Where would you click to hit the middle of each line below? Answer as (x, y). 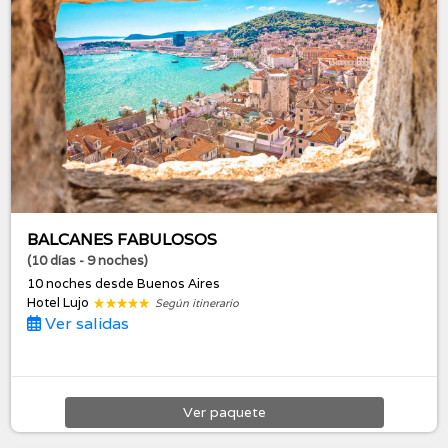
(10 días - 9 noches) (88, 260)
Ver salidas (85, 323)
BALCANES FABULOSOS (122, 239)
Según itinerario (197, 302)
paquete (238, 411)
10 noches (61, 283)
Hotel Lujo (60, 302)
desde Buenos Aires (158, 283)
